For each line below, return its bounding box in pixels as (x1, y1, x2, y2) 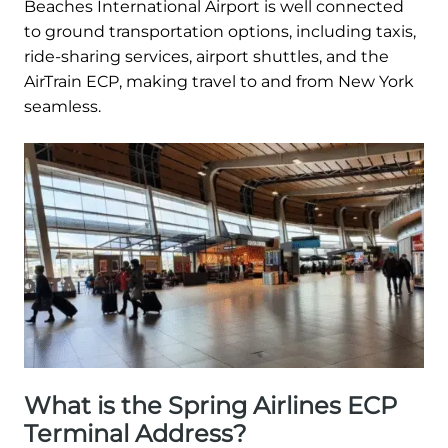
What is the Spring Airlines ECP (24, 391, 397, 421)
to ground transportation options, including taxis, (24, 22, 416, 42)
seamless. (24, 97, 101, 117)
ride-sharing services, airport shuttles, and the (24, 47, 389, 67)
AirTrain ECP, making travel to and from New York (24, 72, 414, 92)
